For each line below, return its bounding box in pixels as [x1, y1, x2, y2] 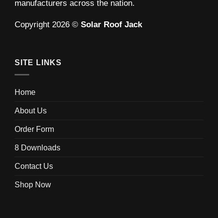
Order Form [15, 125, 54, 133]
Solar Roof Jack [81, 20, 142, 30]
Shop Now [15, 180, 51, 189]
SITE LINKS [15, 58, 62, 67]
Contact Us [15, 162, 53, 170]
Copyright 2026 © [15, 20, 81, 30]
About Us [15, 106, 47, 115]
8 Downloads [15, 143, 60, 152]
